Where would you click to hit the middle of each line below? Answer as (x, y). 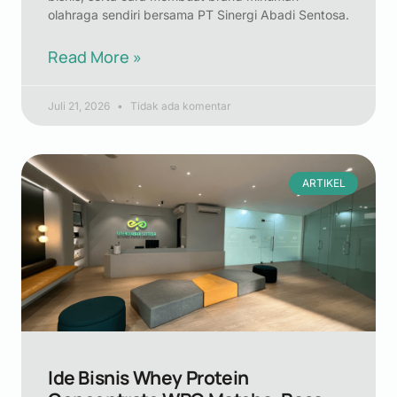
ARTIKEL (323, 183)
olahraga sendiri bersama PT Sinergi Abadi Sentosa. (198, 15)
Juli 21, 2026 (80, 106)
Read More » (95, 57)
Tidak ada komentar (179, 106)
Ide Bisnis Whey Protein (148, 378)
